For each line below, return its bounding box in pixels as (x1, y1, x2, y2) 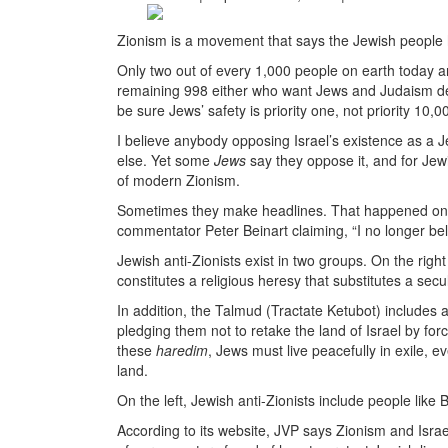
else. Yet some (117, 150, 214, 170)
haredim (156, 340, 208, 360)
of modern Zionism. (117, 170, 244, 190)
